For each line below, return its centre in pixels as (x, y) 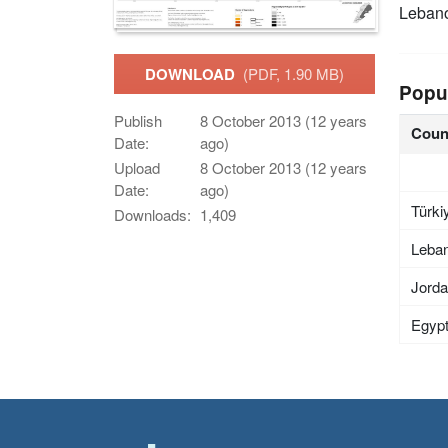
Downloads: (152, 214)
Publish (138, 120)
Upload (137, 167)
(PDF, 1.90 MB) (293, 73)
